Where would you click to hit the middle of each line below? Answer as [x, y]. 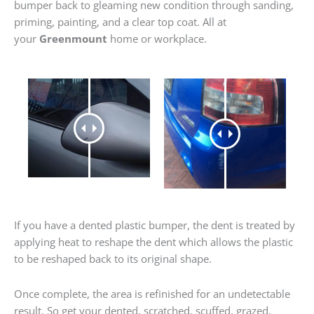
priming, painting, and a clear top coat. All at [120, 21]
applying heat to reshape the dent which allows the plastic [153, 242]
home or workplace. [157, 38]
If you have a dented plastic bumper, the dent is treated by [155, 225]
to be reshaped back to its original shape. [113, 259]
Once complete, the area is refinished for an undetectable [152, 293]
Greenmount [73, 38]
